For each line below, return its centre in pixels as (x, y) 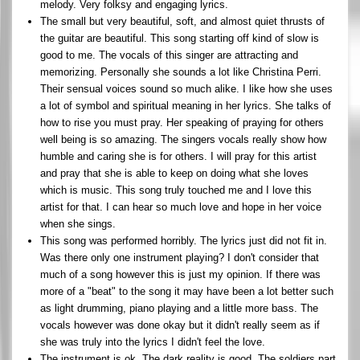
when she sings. (78, 223)
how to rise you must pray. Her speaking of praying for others (182, 122)
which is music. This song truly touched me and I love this (176, 190)
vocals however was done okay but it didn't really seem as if (180, 325)
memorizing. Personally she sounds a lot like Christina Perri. (181, 72)
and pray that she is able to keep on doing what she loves (174, 173)
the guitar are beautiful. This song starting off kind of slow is (180, 38)
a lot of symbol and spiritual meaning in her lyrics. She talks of (186, 105)
